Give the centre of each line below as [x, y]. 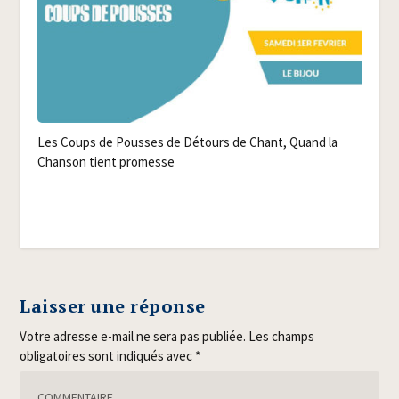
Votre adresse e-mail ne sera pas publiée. [133, 336]
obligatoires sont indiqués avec [108, 355]
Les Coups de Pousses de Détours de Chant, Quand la [188, 142]
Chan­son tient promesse [106, 162]
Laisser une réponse [113, 305]
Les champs [282, 336]
